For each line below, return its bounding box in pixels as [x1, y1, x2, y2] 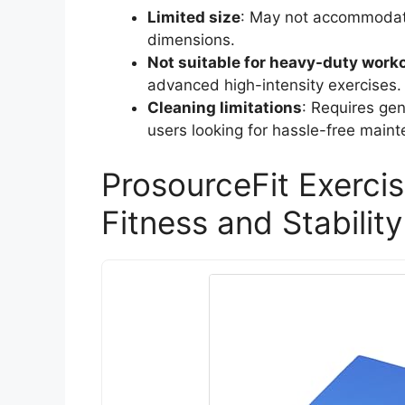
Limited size [147, 8, 240, 27]
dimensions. [147, 31, 235, 50]
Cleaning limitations [147, 99, 302, 118]
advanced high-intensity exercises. [147, 76, 401, 95]
